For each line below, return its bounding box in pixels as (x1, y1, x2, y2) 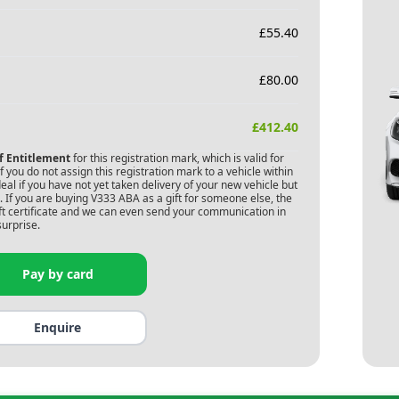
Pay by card (21, 265, 94, 282)
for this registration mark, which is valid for (69, 151, 284, 166)
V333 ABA (90, 191, 140, 206)
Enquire (34, 319, 82, 336)
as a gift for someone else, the (139, 191, 292, 206)
